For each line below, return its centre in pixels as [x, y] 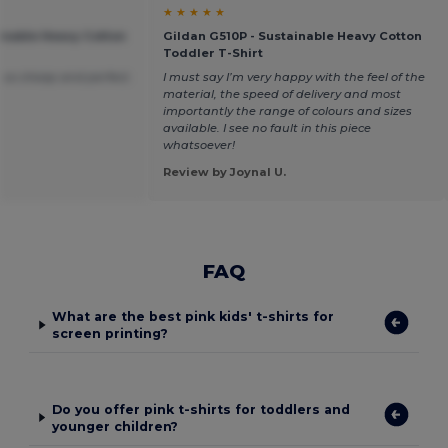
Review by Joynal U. [224, 172]
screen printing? [110, 333]
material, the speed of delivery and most [281, 94]
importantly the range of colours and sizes [287, 111]
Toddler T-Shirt [212, 52]
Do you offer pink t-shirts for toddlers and [200, 409]
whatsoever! [198, 145]
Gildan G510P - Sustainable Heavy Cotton [292, 35]
